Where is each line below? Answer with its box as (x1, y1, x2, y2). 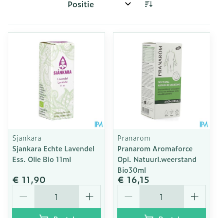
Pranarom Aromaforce (117, 143, 193, 153)
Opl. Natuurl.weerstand (117, 154, 197, 164)
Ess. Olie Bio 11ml (12, 154, 71, 164)
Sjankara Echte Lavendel (12, 143, 94, 153)
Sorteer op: (63, 2, 107, 14)
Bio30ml (117, 164, 146, 175)
